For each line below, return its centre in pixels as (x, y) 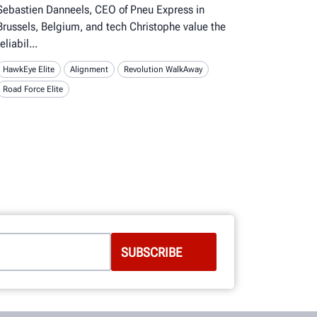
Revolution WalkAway (163, 70)
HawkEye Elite (28, 70)
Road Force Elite (33, 90)
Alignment (89, 70)
